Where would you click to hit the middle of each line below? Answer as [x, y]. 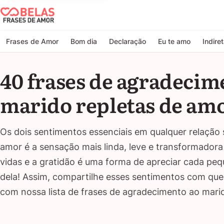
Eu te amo [174, 41]
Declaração [127, 41]
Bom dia [84, 41]
